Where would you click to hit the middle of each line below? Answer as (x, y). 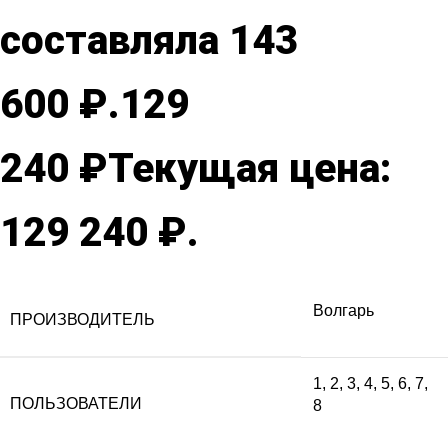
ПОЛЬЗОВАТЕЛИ (76, 403)
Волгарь (343, 310)
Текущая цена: (249, 168)
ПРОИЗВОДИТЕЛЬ (82, 319)
